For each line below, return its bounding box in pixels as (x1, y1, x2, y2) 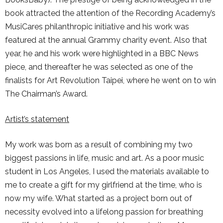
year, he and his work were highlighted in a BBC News (5, 49, 199, 58)
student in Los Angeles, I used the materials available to (5, 167, 209, 176)
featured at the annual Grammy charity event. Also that (5, 35, 207, 45)
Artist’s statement (5, 114, 69, 124)
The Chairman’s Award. (5, 89, 88, 99)
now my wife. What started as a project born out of (5, 194, 192, 203)
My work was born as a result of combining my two (5, 140, 193, 149)
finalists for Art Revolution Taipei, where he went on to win (5, 76, 216, 85)
